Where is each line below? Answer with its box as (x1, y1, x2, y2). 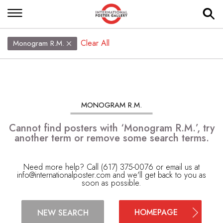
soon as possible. (82, 177, 141, 189)
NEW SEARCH (37, 207, 89, 219)
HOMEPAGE (134, 207, 178, 218)
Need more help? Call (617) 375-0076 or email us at (23, 161, 200, 173)
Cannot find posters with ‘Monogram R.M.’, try (8, 121, 215, 135)
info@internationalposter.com (17, 169, 111, 181)
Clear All (81, 37, 110, 49)
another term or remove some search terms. (14, 131, 209, 145)
